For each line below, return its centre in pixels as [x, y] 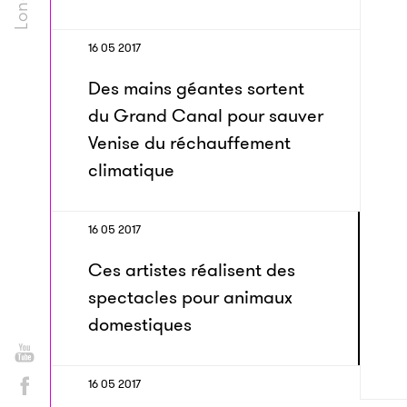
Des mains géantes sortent [196, 88]
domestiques [140, 324]
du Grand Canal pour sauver [206, 115]
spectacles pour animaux [190, 297]
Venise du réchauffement [189, 143]
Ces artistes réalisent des [192, 270]
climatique [131, 170]
